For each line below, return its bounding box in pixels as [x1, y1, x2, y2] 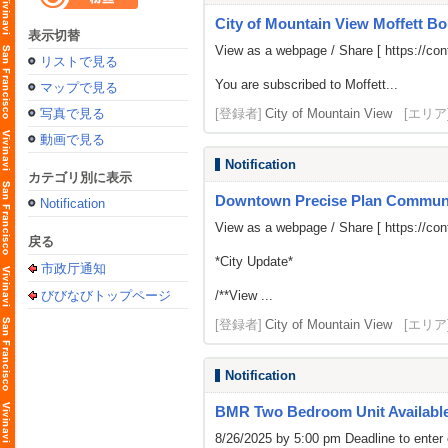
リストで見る [40, 54, 118, 69]
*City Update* [215, 254, 293, 269]
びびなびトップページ [41, 288, 171, 303]
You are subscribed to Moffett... [215, 77, 398, 92]
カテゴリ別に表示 [28, 170, 132, 185]
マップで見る [40, 80, 118, 95]
